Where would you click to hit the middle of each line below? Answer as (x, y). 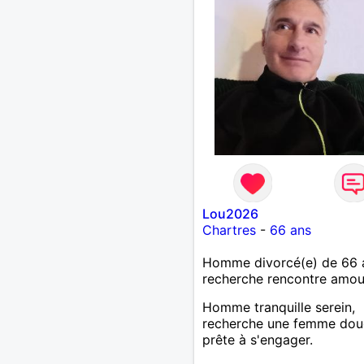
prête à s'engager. (257, 339)
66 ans (290, 230)
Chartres (229, 230)
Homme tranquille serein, (278, 307)
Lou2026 (230, 213)
